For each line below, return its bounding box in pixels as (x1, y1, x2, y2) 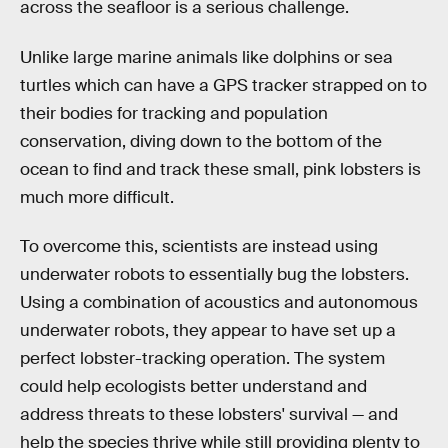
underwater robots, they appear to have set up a (20, 320, 396, 342)
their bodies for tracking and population (20, 102, 328, 124)
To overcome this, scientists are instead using (20, 236, 378, 258)
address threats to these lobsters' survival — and (20, 404, 398, 426)
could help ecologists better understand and (20, 376, 367, 398)
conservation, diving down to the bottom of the (20, 130, 382, 152)
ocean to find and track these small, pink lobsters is (20, 158, 421, 180)
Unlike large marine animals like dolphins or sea (20, 46, 393, 68)
